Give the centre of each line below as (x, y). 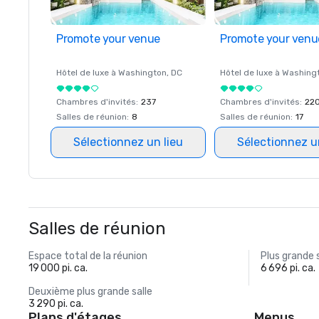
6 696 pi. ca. (288, 268)
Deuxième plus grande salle (90, 292)
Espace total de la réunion (88, 256)
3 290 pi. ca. (56, 304)
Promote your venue (108, 39)
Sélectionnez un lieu (128, 142)
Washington (142, 73)
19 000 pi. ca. (58, 268)
